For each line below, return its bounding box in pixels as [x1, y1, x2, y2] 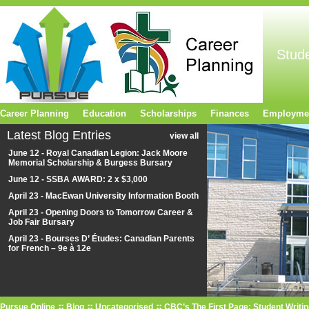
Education [83, 108, 126, 119]
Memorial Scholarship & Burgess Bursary [8, 158, 172, 168]
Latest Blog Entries [7, 128, 111, 142]
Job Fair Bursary [8, 217, 74, 227]
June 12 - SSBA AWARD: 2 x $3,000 [8, 175, 148, 184]
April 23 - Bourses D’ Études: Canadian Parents [8, 234, 195, 243]
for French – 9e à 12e [8, 243, 93, 253]
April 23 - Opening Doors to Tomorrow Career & [8, 208, 193, 217]
